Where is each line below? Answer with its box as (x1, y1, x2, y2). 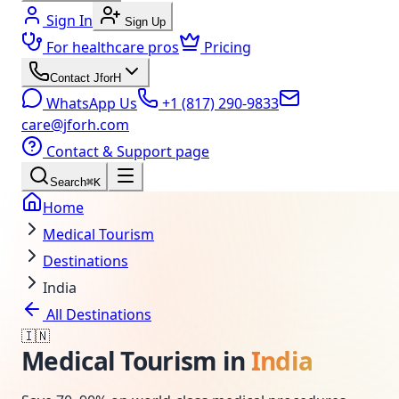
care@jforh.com (21, 115, 129, 134)
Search (50, 175, 86, 189)
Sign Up (125, 15, 166, 28)
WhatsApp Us (43, 94, 137, 113)
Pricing (204, 37, 251, 57)
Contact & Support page (43, 142, 209, 161)
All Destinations (43, 305, 151, 324)
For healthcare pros (43, 37, 179, 57)
